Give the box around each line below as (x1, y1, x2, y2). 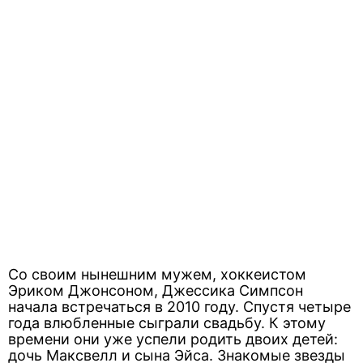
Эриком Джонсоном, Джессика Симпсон (8, 282, 303, 299)
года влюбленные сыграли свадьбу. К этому (8, 314, 326, 331)
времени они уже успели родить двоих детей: (8, 331, 338, 348)
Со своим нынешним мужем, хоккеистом (8, 266, 306, 283)
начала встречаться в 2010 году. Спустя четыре (8, 298, 351, 315)
